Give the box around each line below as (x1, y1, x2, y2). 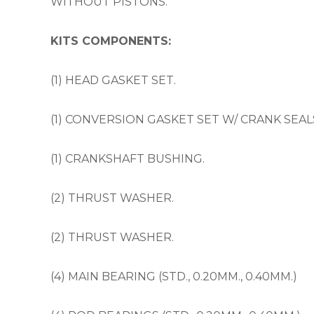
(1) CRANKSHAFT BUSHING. (50, 152, 205, 165)
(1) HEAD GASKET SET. (50, 74, 176, 87)
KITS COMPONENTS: (50, 34, 171, 48)
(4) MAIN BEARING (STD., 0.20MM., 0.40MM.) (50, 270, 297, 283)
